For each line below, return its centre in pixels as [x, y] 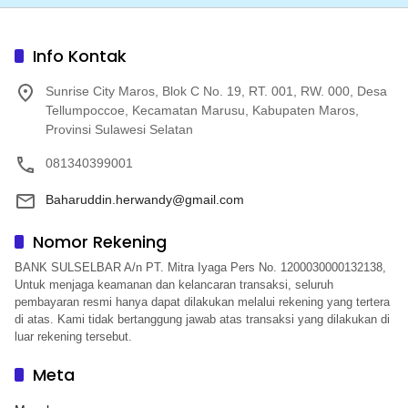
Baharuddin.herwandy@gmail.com [145, 200]
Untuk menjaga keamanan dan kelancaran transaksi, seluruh [174, 285]
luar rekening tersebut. [73, 337]
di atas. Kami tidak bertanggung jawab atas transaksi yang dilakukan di [202, 320]
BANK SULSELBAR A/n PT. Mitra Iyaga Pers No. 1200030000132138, [200, 268]
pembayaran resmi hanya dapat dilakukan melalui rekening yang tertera [202, 302]
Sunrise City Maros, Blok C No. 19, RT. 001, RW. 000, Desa [216, 92]
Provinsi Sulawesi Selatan [119, 130]
